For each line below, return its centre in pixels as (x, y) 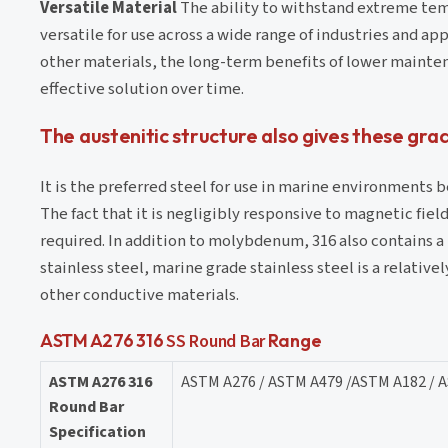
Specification (97, 431)
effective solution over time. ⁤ (143, 88)
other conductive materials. (139, 294)
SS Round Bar (216, 341)
